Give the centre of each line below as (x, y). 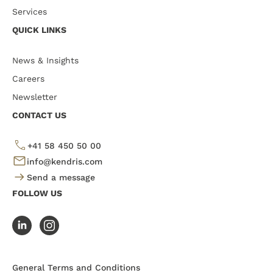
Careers (28, 79)
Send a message (61, 178)
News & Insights (45, 61)
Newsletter (35, 97)
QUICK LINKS (39, 30)
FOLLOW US (37, 193)
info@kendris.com (65, 162)
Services (30, 12)
